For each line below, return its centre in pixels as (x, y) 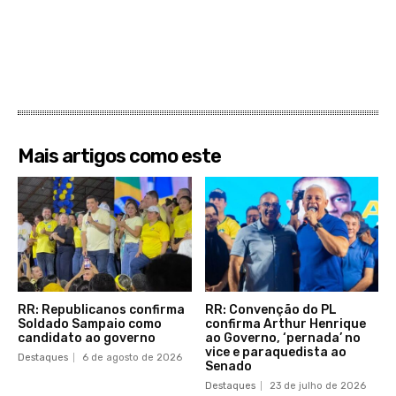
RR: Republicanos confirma (101, 310)
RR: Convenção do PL (270, 310)
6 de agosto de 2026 (132, 358)
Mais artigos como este (119, 156)
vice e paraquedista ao (275, 353)
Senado (228, 367)
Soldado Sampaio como (90, 324)
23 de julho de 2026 (317, 386)
